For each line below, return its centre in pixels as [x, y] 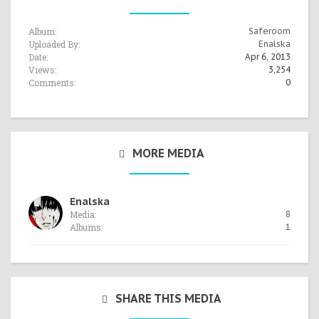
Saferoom [270, 31]
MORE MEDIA [168, 153]
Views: [42, 70]
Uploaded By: [54, 44]
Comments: [52, 83]
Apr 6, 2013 [268, 57]
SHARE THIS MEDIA [168, 298]
